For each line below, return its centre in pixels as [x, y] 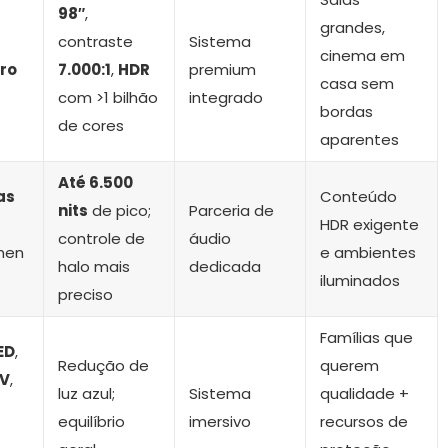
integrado [226, 98]
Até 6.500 [95, 183]
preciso [85, 295]
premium [222, 70]
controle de [101, 239]
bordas [346, 112]
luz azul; [86, 394]
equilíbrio [91, 422]
